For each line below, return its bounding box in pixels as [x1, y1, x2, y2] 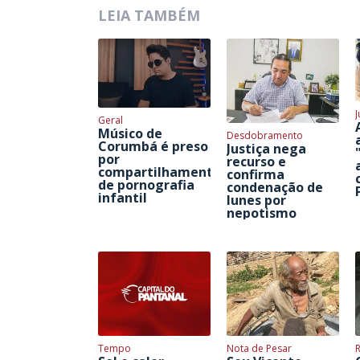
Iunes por [227, 190, 286, 209]
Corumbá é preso [98, 137, 208, 155]
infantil [98, 188, 147, 207]
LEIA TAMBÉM [98, 5, 200, 25]
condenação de [227, 178, 323, 196]
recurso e [227, 152, 286, 170]
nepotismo [227, 203, 297, 222]
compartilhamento [98, 162, 221, 181]
